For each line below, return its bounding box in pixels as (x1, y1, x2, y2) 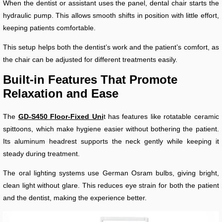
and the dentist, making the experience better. (3, 194, 147, 202)
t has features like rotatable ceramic (103, 112, 219, 121)
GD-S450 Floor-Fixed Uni (18, 112, 104, 121)
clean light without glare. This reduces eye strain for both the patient (3, 181, 219, 190)
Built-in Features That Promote (3, 73, 178, 87)
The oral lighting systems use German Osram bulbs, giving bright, (3, 169, 219, 177)
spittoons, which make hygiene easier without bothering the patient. (3, 125, 219, 133)
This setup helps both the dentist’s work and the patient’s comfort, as (3, 43, 219, 52)
